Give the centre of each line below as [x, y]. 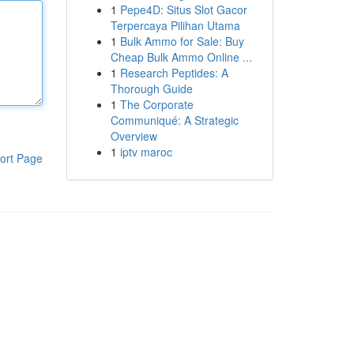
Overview [134, 136]
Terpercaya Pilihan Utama [175, 25]
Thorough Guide [151, 88]
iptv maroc [146, 152]
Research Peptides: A [174, 73]
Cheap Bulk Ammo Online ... [181, 57]
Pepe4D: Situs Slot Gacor [183, 9]
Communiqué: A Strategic [174, 120]
